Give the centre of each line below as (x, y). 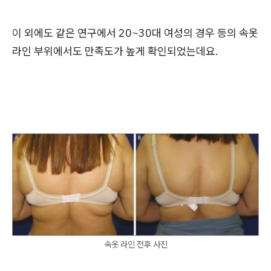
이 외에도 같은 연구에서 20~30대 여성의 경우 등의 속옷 (135, 33)
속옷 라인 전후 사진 (135, 244)
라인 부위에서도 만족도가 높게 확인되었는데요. (115, 51)
